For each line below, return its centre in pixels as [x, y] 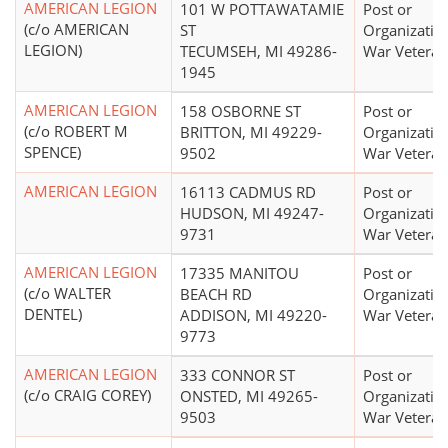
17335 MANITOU [239, 273]
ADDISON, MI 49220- [253, 315]
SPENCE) [52, 152]
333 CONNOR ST [237, 375]
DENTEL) [53, 314]
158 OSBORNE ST [240, 111]
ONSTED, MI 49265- [249, 396]
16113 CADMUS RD [248, 192]
